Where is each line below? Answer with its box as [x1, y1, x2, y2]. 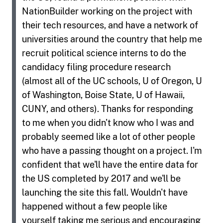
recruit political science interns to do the [22, 47, 186, 58]
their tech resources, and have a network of [22, 19, 198, 30]
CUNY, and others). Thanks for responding [22, 103, 193, 114]
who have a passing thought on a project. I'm [22, 145, 202, 156]
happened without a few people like [22, 201, 167, 212]
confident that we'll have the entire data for [22, 159, 198, 170]
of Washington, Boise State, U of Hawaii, [22, 89, 185, 100]
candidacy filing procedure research [22, 61, 171, 72]
